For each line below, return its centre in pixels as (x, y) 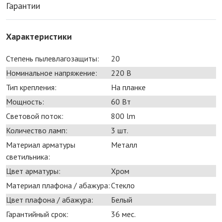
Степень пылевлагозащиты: (53, 58)
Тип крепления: (31, 87)
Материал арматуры (41, 144)
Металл (124, 144)
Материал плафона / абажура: (58, 185)
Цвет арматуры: (33, 171)
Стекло (123, 185)
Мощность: (25, 101)
